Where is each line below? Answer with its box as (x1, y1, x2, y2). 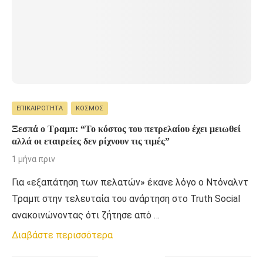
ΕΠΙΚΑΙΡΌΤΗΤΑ (16, 104, 63, 112)
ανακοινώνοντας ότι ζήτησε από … (12, 210, 160, 221)
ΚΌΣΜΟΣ (76, 104, 103, 112)
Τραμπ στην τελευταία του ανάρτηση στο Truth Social (12, 193, 240, 205)
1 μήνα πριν (12, 154, 55, 164)
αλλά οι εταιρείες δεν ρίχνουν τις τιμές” (12, 136, 170, 147)
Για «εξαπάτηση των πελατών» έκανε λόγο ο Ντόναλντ (12, 177, 248, 188)
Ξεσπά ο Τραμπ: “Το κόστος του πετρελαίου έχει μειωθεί (12, 124, 241, 134)
